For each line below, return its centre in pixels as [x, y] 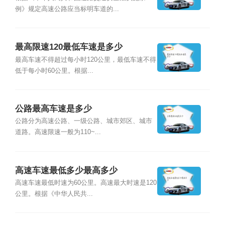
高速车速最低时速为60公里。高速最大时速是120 [86, 183]
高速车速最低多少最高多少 [66, 170]
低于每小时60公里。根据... [54, 71]
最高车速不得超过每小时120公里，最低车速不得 [85, 60]
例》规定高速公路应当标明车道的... [67, 9]
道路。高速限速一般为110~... [58, 132]
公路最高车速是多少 [53, 109]
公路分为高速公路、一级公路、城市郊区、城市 [83, 121]
